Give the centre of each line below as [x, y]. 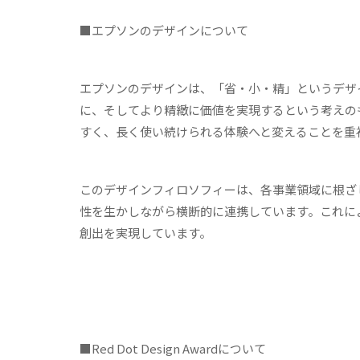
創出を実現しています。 [145, 232]
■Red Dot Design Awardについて [172, 348]
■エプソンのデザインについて [164, 30]
